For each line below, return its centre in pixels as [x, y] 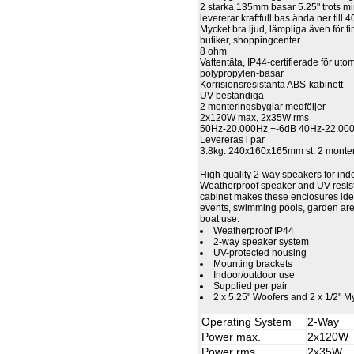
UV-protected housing [260, 253]
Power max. [232, 337]
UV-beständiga [232, 96]
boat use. [220, 219]
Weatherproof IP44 [254, 231]
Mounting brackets [253, 264]
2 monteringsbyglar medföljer [263, 107]
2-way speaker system [262, 242]
